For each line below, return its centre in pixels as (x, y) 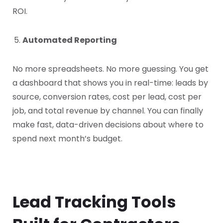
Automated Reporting (70, 40)
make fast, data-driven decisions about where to (108, 125)
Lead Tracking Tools (94, 202)
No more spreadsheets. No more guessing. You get (111, 69)
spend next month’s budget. (67, 139)
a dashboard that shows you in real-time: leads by (110, 83)
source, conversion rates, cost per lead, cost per (107, 97)
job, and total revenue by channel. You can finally (108, 111)
